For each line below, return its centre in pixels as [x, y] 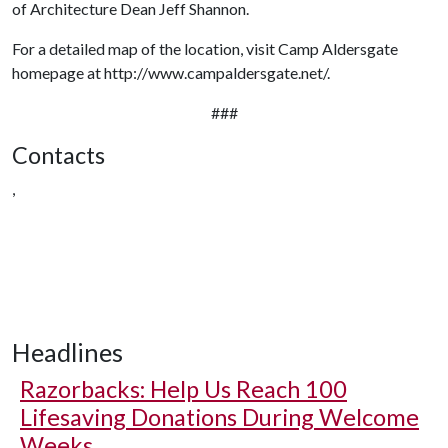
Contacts [58, 155]
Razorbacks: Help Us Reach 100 [183, 389]
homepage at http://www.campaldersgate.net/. [171, 72]
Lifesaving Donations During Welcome [219, 417]
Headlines [67, 352]
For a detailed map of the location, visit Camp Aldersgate [205, 48]
